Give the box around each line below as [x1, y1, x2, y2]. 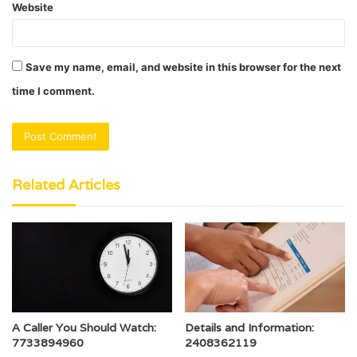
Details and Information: [185, 320, 314, 335]
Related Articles [12, 175, 120, 194]
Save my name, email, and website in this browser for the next [25, 61, 341, 74]
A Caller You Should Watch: [12, 320, 156, 335]
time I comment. [12, 84, 95, 98]
